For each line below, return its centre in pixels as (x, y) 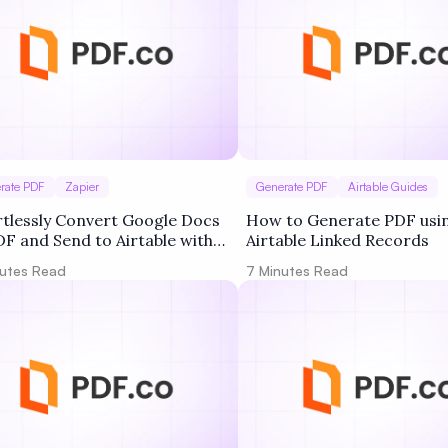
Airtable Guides (388, 186)
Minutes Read (301, 270)
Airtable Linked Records (337, 240)
